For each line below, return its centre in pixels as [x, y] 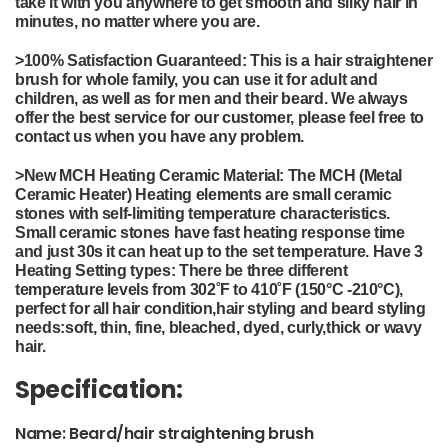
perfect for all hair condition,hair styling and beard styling [220, 308]
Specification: [99, 389]
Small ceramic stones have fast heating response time [210, 232]
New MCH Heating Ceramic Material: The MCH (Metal [212, 175]
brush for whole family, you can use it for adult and [196, 79]
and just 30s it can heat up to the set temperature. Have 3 [219, 251]
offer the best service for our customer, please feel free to [219, 117]
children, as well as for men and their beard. [173, 98]
